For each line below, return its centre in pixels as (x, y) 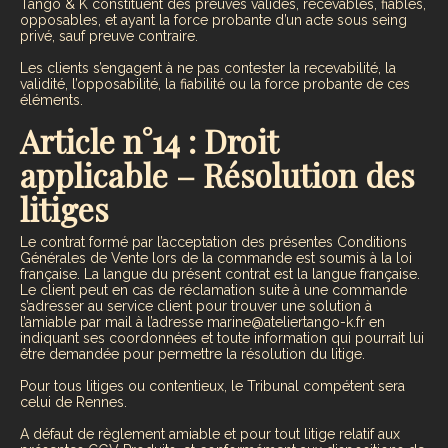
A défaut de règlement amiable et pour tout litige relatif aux (210, 434)
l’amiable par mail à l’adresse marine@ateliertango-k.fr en (202, 322)
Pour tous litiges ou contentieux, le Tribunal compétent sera (212, 386)
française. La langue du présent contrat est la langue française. (220, 274)
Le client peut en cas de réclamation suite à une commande (213, 290)
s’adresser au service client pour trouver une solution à (196, 306)
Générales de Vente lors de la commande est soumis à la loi (216, 258)
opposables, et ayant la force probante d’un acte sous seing (213, 20)
